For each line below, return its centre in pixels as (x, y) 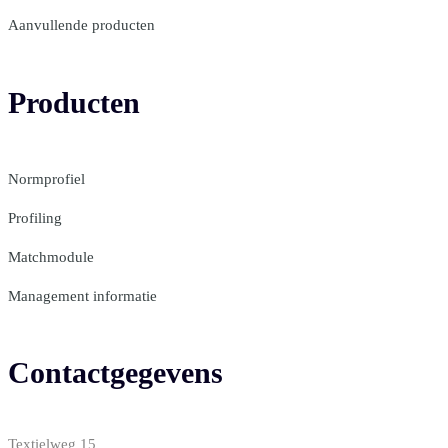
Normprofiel (46, 178)
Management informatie (82, 295)
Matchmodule (51, 256)
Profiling (35, 217)
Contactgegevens (115, 373)
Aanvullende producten (81, 24)
